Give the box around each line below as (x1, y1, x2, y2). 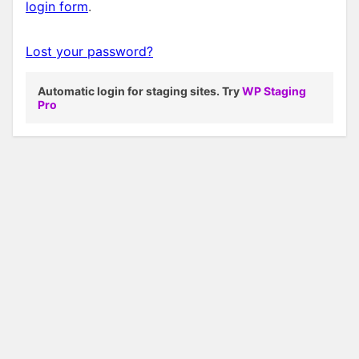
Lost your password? (26, 43, 153, 60)
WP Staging (242, 84, 306, 99)
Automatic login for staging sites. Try (38, 84, 242, 99)
